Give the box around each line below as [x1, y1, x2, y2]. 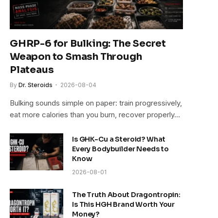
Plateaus [10, 64, 54, 76]
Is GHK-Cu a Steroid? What [72, 135, 165, 144]
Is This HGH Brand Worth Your [72, 200, 175, 209]
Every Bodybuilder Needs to [72, 145, 169, 154]
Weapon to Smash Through [10, 51, 142, 63]
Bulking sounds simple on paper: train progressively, [10, 98, 182, 108]
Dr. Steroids [18, 81, 53, 89]
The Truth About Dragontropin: [72, 190, 181, 200]
